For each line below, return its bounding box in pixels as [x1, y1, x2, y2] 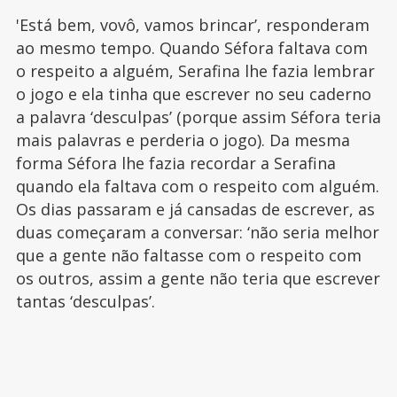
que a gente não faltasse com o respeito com [15, 245, 362, 267]
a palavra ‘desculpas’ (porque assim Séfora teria [15, 106, 381, 128]
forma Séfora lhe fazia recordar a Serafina [15, 152, 336, 175]
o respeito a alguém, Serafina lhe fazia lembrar [15, 60, 375, 82]
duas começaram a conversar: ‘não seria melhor [15, 222, 379, 244]
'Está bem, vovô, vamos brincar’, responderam [15, 14, 370, 36]
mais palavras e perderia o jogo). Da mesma [15, 129, 350, 152]
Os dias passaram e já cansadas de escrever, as [15, 198, 375, 221]
